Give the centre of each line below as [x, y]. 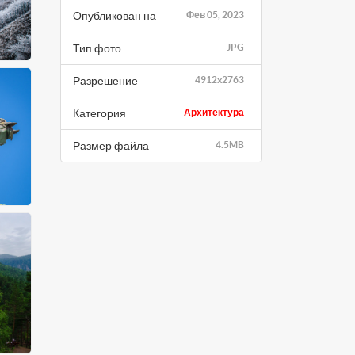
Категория [99, 113]
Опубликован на [115, 15]
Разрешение [105, 80]
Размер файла [111, 145]
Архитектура [214, 112]
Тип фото [97, 48]
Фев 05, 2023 [215, 14]
